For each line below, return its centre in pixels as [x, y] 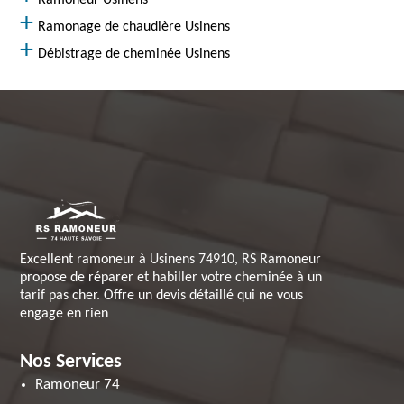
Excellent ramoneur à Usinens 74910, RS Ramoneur [171, 260]
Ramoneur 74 [78, 385]
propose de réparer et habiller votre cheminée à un [171, 278]
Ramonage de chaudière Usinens [134, 27]
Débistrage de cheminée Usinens [134, 54]
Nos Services [71, 362]
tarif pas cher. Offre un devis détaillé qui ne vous [162, 296]
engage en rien [64, 314]
